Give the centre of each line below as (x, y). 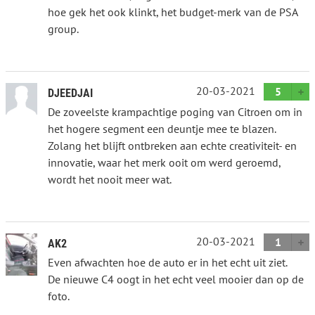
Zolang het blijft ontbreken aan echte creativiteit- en (172, 145)
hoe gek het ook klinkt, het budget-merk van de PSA (173, 12)
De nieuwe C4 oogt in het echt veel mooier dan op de (176, 279)
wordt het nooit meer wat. (110, 179)
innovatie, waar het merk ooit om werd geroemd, (164, 162)
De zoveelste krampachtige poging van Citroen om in (175, 111)
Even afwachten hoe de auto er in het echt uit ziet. (168, 262)
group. (63, 28)
